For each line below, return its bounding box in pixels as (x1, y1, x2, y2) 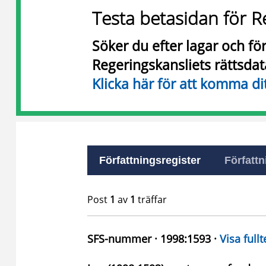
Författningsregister (99, 154, 201, 166)
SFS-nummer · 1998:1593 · (87, 232, 220, 246)
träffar (135, 193, 167, 206)
